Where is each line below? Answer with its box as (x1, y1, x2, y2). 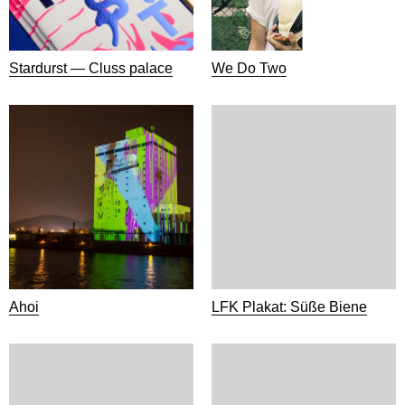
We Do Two (212, 61, 287, 76)
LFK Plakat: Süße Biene (212, 299, 367, 315)
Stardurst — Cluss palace (9, 61, 173, 76)
